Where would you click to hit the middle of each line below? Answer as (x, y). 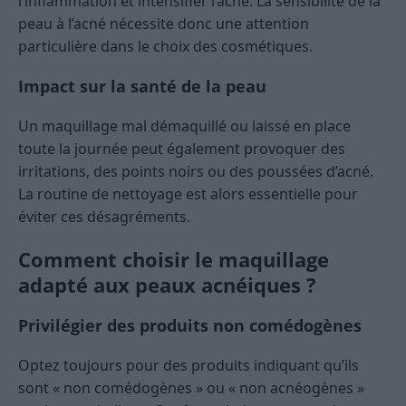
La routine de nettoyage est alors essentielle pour (188, 194)
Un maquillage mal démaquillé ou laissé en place (184, 126)
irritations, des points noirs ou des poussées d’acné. (196, 172)
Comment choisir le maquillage (174, 260)
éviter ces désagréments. (104, 217)
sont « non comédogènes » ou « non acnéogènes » (191, 388)
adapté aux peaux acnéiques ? (167, 285)
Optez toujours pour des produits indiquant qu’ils (188, 366)
